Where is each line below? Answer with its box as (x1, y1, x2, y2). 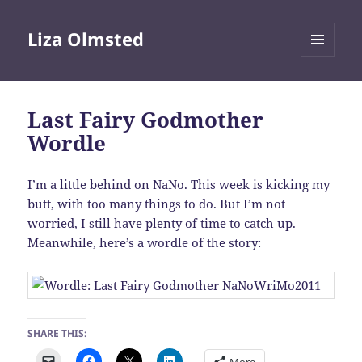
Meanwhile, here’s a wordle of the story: (27, 234, 262, 251)
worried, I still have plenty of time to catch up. (27, 215, 297, 232)
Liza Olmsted (27, 27, 145, 52)
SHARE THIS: (27, 326, 87, 341)
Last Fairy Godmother (27, 105, 264, 135)
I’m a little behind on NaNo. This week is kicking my (27, 176, 330, 193)
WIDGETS (301, 83, 347, 98)
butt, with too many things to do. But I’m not (27, 196, 286, 213)
